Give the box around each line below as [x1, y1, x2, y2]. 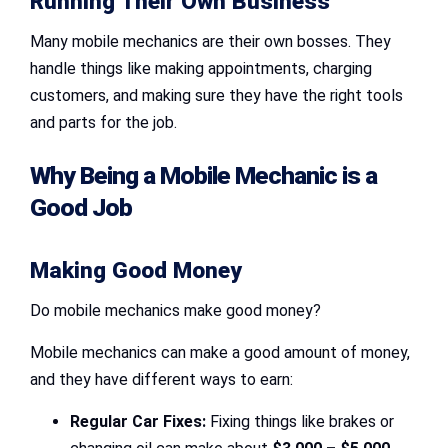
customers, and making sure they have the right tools [30, 85, 403, 105]
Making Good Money [30, 257, 242, 285]
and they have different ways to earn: [30, 370, 293, 390]
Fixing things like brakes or [206, 412, 394, 432]
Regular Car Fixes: [70, 412, 206, 432]
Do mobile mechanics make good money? [30, 301, 321, 321]
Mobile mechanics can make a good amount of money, [30, 343, 410, 363]
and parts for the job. [30, 112, 177, 132]
